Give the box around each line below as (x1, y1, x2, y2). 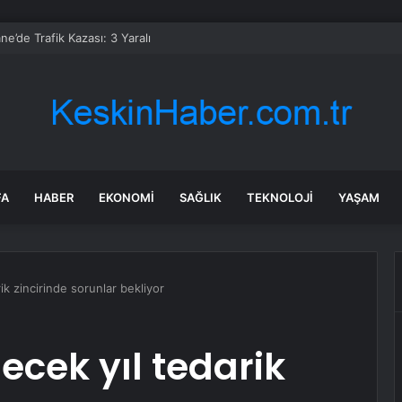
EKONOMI (99, 190, 154, 205)
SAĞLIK (179, 190, 222, 205)
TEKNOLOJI (247, 190, 313, 205)
